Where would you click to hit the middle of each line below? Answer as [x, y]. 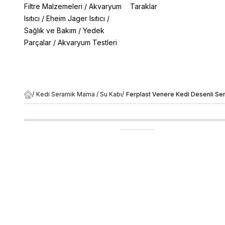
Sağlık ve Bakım [50, 30]
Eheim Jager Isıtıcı [76, 18]
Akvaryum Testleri [87, 42]
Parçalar [38, 42]
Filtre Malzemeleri [53, 6]
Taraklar [143, 6]
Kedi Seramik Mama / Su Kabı [79, 94]
